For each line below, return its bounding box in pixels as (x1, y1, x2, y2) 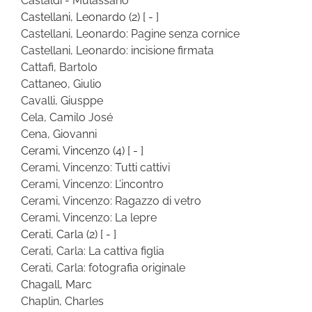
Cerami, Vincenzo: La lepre (21, 210, 157, 224)
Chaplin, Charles (21, 294, 104, 308)
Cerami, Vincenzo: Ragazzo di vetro (21, 194, 201, 208)
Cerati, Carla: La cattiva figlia (21, 244, 164, 258)
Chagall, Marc (21, 277, 92, 291)
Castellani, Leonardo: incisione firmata (21, 43, 214, 57)
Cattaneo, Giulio (21, 77, 102, 91)
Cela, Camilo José (21, 110, 113, 124)
